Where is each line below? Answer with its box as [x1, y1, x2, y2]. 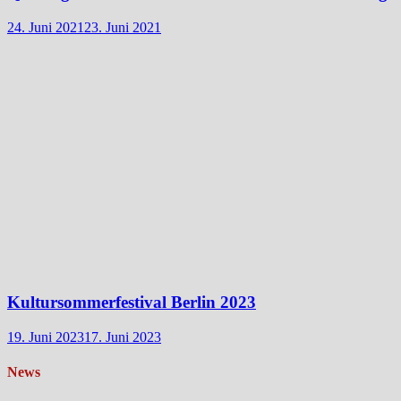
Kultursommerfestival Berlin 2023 [7, 293, 256, 312]
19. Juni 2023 [7, 329, 84, 346]
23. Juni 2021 [84, 19, 161, 35]
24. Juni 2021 [7, 19, 84, 35]
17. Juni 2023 [84, 329, 161, 346]
